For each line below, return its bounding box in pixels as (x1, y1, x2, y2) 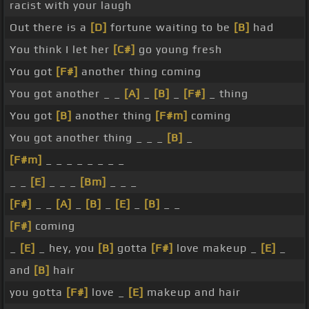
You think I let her (10, 43, 113, 57)
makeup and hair (143, 286, 241, 299)
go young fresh (135, 43, 222, 57)
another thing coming (78, 65, 201, 79)
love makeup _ (173, 241, 261, 255)
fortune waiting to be (107, 21, 234, 34)
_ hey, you (35, 241, 98, 255)
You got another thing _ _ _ (10, 131, 167, 145)
